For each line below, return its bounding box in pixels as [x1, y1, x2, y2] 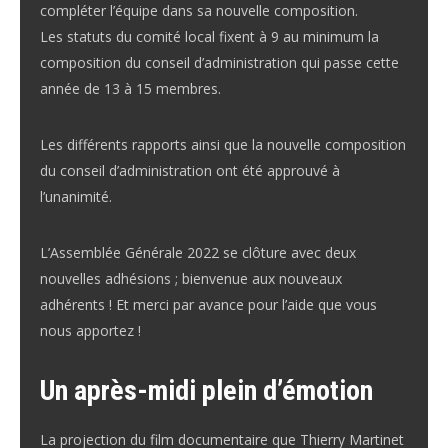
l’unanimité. [40, 187, 112, 206]
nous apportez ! [40, 321, 141, 340]
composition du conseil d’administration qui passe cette [40, 53, 399, 72]
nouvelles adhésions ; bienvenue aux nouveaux [40, 269, 342, 288]
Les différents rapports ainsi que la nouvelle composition [40, 135, 406, 154]
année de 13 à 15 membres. [40, 79, 221, 98]
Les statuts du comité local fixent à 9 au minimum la [40, 27, 379, 46]
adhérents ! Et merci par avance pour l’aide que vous [40, 295, 377, 314]
